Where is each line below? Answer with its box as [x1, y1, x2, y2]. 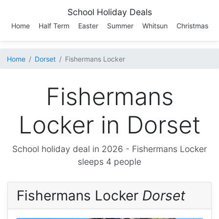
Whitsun [142, 22, 168, 30]
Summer [107, 22, 133, 30]
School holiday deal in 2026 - [12, 144, 132, 154]
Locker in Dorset [18, 110, 201, 139]
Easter [78, 22, 98, 30]
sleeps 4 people [78, 156, 141, 167]
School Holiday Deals [67, 7, 152, 17]
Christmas [176, 22, 208, 30]
